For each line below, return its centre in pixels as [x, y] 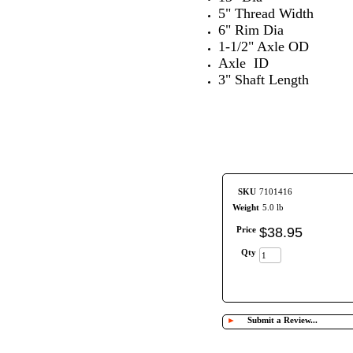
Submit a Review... [282, 320]
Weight [246, 207]
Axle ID [243, 63]
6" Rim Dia [251, 30]
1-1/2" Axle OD [264, 46]
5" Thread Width [266, 13]
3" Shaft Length [264, 79]
